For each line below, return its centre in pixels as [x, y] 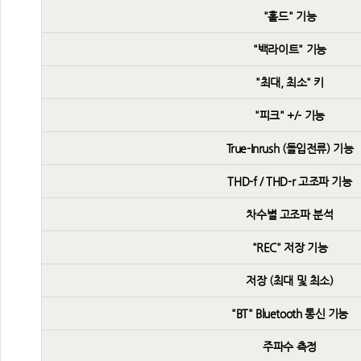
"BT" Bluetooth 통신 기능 [290, 313]
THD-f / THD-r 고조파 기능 [290, 181]
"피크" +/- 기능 [290, 115]
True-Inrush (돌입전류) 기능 [290, 148]
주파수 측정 [290, 346]
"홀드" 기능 [290, 16]
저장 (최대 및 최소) [290, 280]
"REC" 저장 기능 [290, 247]
